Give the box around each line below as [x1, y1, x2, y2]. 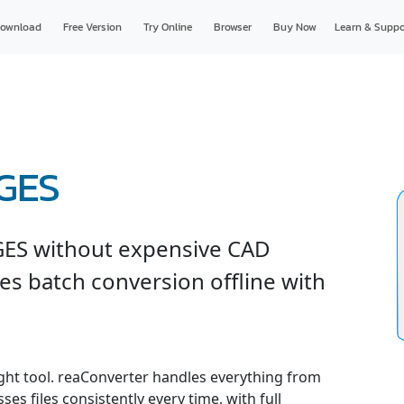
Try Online [142, 19, 192, 35]
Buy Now [272, 19, 317, 35]
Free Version [62, 19, 122, 35]
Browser [213, 19, 252, 35]
